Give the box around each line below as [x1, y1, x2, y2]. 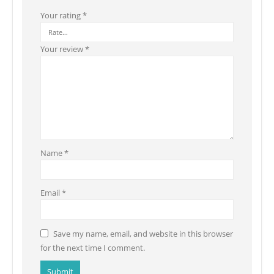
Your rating [40, 9, 83, 21]
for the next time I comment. [40, 242, 145, 253]
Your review [40, 43, 85, 54]
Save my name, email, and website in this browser [53, 228, 233, 239]
